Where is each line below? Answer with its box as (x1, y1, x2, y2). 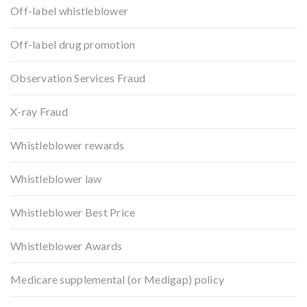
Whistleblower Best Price (10, 205, 136, 219)
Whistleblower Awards (10, 238, 123, 252)
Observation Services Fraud (10, 71, 146, 84)
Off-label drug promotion (10, 37, 136, 51)
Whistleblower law (10, 171, 102, 185)
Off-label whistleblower (10, 3, 129, 17)
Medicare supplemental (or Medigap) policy (10, 272, 225, 286)
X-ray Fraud (10, 104, 68, 118)
